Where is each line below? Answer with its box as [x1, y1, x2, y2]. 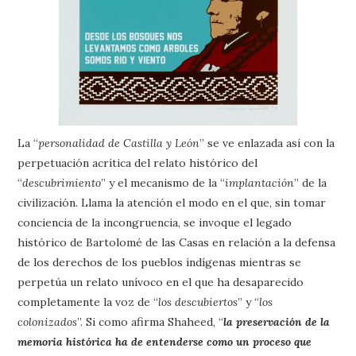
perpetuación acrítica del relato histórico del [17, 156, 258, 170]
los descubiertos [158, 295, 238, 309]
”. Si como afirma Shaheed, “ [77, 315, 224, 329]
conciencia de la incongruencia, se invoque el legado [17, 215, 292, 230]
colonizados [17, 315, 78, 329]
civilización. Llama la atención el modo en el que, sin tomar [17, 195, 327, 210]
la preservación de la [223, 315, 331, 329]
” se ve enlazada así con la [199, 136, 335, 150]
